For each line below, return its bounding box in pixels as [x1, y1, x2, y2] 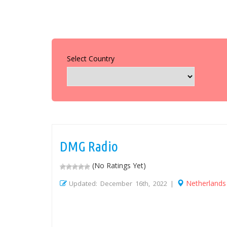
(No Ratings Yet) [90, 161, 146, 171]
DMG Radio [60, 138, 118, 155]
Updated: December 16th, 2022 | [69, 179, 177, 188]
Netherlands [186, 178, 226, 188]
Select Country [67, 54, 115, 64]
